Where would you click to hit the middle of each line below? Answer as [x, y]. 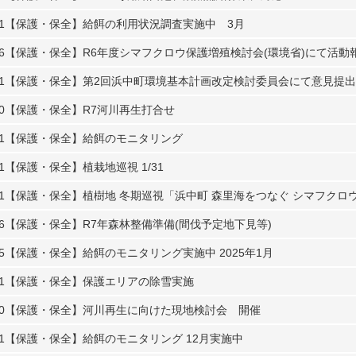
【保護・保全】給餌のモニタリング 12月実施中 [124, 339]
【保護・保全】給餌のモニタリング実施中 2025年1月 [139, 253]
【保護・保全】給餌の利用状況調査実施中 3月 [125, 24]
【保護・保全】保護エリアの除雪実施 [99, 281]
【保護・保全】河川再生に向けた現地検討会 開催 [133, 310]
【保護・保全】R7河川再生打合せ [90, 110]
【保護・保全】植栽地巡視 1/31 [84, 167]
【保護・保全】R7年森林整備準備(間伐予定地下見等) [138, 224]
